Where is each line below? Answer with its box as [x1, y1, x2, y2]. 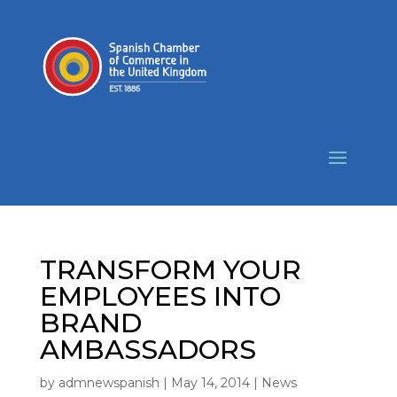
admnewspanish [58, 375, 160, 391]
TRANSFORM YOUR [39, 253, 301, 286]
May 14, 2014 [170, 375, 250, 391]
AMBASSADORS [39, 333, 256, 366]
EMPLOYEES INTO [39, 280, 281, 313]
